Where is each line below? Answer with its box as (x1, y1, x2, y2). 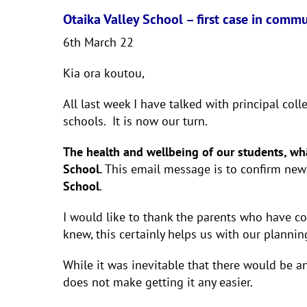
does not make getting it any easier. (63, 274, 253, 290)
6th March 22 (63, 34, 134, 50)
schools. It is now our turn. (63, 113, 208, 129)
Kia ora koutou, (63, 65, 145, 81)
